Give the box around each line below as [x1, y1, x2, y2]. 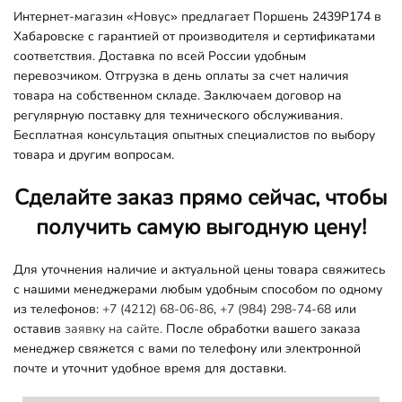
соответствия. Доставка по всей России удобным [13, 47, 306, 65]
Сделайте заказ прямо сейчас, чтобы [14, 182, 388, 212]
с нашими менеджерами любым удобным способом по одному [13, 280, 382, 298]
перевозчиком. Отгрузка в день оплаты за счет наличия [13, 66, 349, 84]
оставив [13, 319, 65, 337]
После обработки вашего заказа [162, 319, 361, 337]
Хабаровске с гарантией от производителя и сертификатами [13, 27, 375, 45]
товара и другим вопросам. [13, 145, 174, 163]
